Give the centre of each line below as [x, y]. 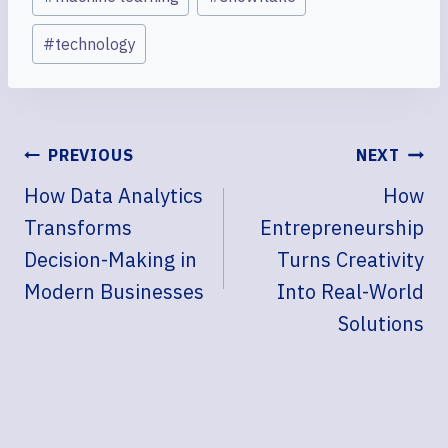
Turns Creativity [350, 259]
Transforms [78, 227]
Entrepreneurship [342, 227]
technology [95, 43]
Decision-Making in [110, 259]
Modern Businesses [114, 291]
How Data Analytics [113, 195]
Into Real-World [350, 291]
